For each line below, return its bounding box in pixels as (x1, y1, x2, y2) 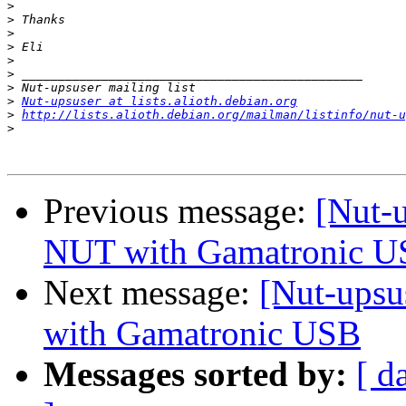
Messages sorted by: (43, 354, 347, 394)
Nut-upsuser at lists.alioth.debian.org (22, 94, 297, 109)
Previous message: (43, 191, 315, 231)
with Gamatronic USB (43, 314, 361, 353)
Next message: (43, 273, 259, 313)
